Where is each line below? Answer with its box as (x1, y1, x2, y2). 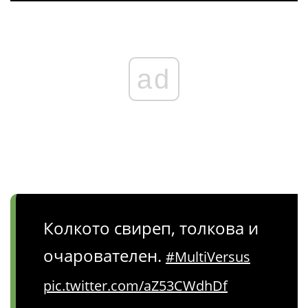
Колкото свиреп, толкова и (43, 217, 258, 240)
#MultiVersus (166, 247, 250, 267)
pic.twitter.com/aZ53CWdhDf (43, 276, 228, 296)
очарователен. (43, 244, 166, 267)
